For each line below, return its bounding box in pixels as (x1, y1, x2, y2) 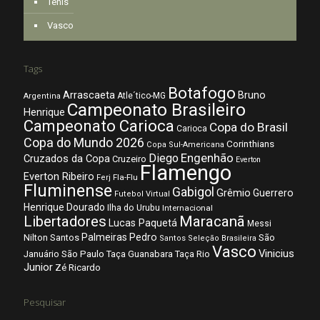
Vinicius (259, 247, 294, 260)
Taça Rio (175, 249, 210, 259)
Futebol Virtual (114, 189, 170, 199)
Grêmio (216, 186, 251, 199)
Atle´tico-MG (117, 91, 166, 101)
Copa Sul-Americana (146, 140, 224, 149)
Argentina (24, 91, 61, 101)
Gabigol (172, 185, 214, 199)
